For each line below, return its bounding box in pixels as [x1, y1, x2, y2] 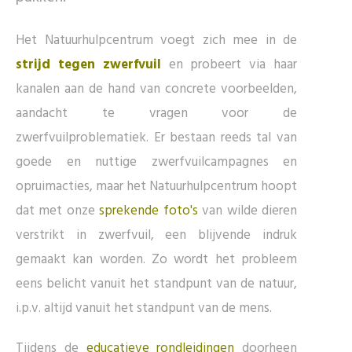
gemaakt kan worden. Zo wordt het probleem [16, 249, 297, 271]
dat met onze [16, 200, 100, 222]
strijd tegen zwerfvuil [16, 54, 161, 76]
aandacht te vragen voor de [16, 103, 297, 125]
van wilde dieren [197, 200, 298, 222]
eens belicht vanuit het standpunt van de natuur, [16, 273, 297, 295]
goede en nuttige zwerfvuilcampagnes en [16, 152, 297, 174]
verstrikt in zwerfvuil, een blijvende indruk [16, 225, 297, 247]
